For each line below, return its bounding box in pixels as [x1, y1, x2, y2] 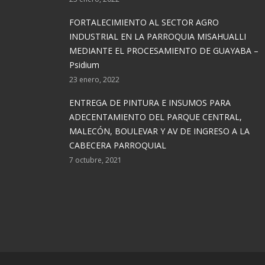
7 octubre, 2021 [69, 155, 122, 165]
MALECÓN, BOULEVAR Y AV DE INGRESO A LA [69, 125, 250, 137]
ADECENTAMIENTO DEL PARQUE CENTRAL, [69, 111, 242, 122]
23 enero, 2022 [69, 75, 119, 85]
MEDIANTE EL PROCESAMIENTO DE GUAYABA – [69, 45, 258, 56]
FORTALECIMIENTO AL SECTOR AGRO [69, 17, 219, 28]
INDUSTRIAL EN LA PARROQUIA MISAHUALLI [69, 31, 246, 42]
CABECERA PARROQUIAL [69, 140, 166, 151]
